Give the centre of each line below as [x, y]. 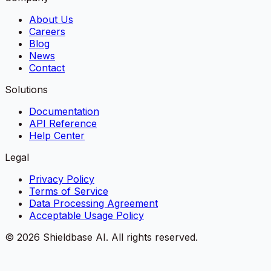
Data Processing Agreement [93, 203]
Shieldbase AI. [76, 237]
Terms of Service [69, 191]
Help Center [57, 135]
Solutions [26, 89]
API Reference [63, 123]
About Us [51, 19]
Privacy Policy [62, 179]
